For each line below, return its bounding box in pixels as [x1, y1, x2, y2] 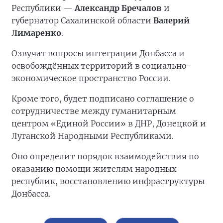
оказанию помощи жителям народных [11, 164, 176, 174]
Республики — [11, 3, 75, 13]
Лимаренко [11, 28, 61, 38]
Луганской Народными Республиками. [11, 131, 176, 141]
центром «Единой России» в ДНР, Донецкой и [11, 118, 206, 128]
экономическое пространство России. [11, 73, 171, 83]
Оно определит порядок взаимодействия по [11, 151, 199, 161]
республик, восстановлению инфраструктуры [11, 176, 205, 186]
